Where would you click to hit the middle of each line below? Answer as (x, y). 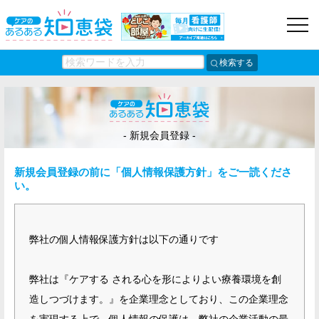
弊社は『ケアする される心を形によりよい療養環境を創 (155, 279)
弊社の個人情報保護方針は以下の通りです (124, 239)
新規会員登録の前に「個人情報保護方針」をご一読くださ (153, 172)
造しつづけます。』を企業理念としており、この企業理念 (159, 299)
